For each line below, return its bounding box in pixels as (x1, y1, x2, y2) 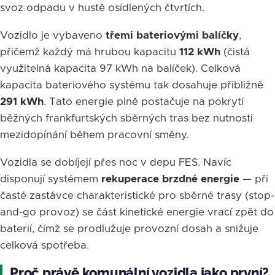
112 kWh (179, 47, 220, 58)
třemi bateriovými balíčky (106, 30, 239, 41)
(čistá (220, 47, 250, 58)
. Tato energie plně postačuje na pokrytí (44, 96, 244, 107)
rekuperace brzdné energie (101, 174, 239, 185)
